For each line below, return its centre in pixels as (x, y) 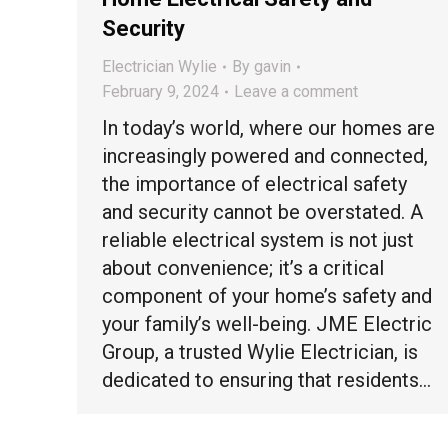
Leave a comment (296, 92)
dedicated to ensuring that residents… (266, 380)
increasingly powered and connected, (265, 156)
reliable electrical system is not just (258, 240)
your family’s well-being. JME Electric (267, 324)
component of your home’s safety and (267, 296)
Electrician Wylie (159, 67)
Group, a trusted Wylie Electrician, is (260, 352)
